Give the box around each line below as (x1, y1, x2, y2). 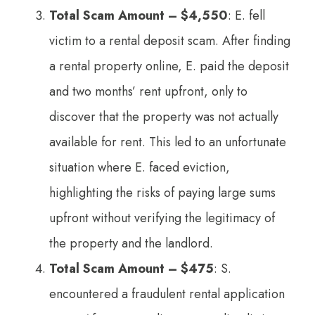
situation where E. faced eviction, (49, 157, 230, 176)
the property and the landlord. (49, 233, 213, 252)
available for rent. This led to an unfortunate (49, 132, 286, 151)
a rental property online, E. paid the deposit (49, 56, 289, 75)
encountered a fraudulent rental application (49, 284, 285, 303)
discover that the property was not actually (49, 107, 278, 126)
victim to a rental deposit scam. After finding (49, 31, 290, 50)
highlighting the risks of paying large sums (49, 183, 276, 202)
